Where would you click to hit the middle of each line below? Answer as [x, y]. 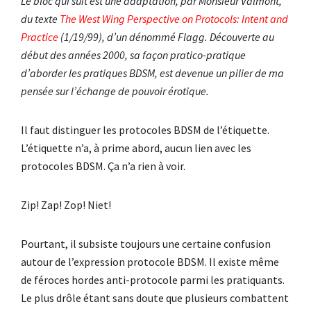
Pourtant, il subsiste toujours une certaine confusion [146, 243]
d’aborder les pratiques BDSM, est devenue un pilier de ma [152, 73]
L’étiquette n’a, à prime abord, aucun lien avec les [136, 148]
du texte [40, 18]
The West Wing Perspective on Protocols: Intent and [174, 18]
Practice [40, 36]
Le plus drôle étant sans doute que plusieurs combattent [155, 297]
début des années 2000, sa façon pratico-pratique [133, 54]
